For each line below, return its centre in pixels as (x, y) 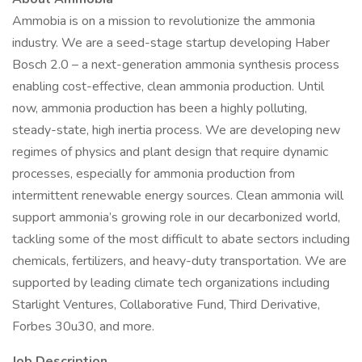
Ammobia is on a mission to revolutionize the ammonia (164, 21)
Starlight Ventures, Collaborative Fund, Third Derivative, (166, 305)
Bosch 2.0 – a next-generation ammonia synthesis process (176, 65)
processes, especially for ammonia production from (154, 174)
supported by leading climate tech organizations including (171, 283)
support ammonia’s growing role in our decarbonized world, (176, 217)
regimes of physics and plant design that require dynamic (170, 152)
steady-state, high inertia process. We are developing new (176, 130)
